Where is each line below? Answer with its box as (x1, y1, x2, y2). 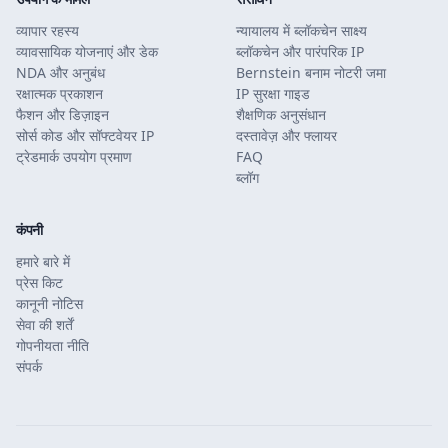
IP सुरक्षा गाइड (236, 84, 310, 103)
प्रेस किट (16, 273, 63, 292)
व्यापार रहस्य (16, 21, 79, 40)
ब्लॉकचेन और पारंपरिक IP (236, 42, 364, 61)
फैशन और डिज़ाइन (16, 105, 109, 124)
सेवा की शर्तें (16, 315, 73, 334)
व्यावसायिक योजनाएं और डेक (16, 42, 158, 61)
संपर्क (16, 357, 42, 376)
